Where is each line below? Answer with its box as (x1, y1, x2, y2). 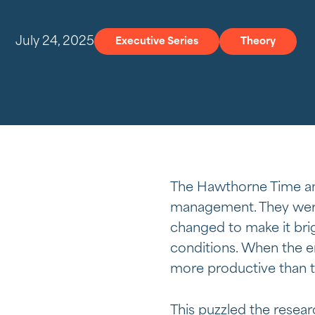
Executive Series (115, 37, 198, 46)
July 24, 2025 (15, 35, 94, 48)
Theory (240, 37, 276, 46)
